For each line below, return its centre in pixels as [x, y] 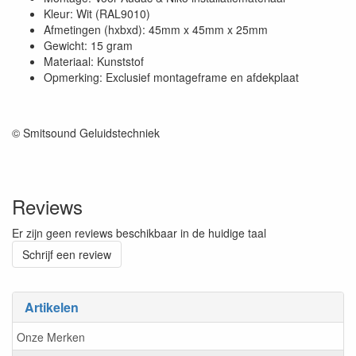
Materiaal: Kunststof [94, 62]
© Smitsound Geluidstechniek [86, 133]
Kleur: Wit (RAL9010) [97, 14]
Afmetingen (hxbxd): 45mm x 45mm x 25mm [156, 30]
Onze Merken [51, 337]
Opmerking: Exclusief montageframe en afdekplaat [171, 77]
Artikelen [52, 308]
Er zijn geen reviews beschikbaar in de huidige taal [139, 233]
